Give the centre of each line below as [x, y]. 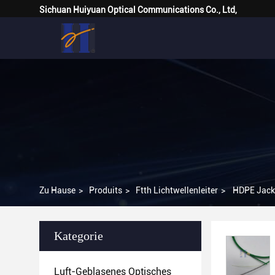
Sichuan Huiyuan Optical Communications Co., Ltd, [138, 10]
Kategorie [79, 236]
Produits [106, 190]
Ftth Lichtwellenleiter [177, 190]
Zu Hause [57, 190]
